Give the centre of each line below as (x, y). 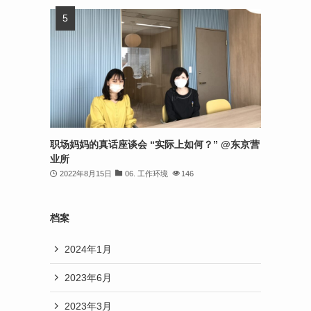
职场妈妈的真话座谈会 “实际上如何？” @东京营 (155, 144)
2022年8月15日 (85, 174)
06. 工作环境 (146, 174)
